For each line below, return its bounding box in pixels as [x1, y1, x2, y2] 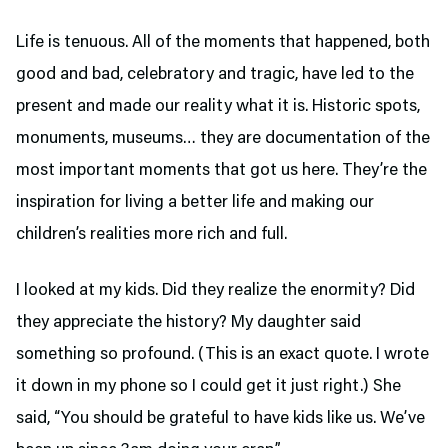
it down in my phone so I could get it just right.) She [16, 377, 401, 396]
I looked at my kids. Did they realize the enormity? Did [16, 281, 415, 300]
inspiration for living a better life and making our [16, 193, 374, 212]
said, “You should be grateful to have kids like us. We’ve [16, 409, 425, 428]
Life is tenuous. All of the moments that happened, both [16, 33, 430, 52]
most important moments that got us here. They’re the [16, 161, 427, 180]
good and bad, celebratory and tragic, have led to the [16, 65, 414, 84]
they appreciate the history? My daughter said [16, 313, 361, 332]
